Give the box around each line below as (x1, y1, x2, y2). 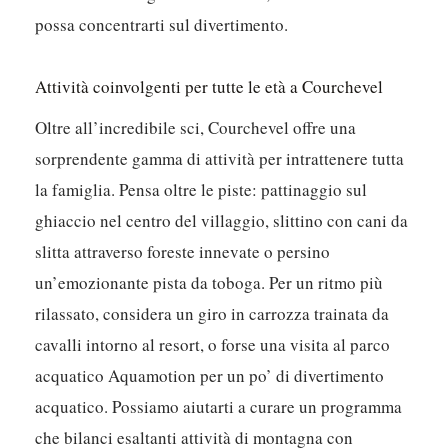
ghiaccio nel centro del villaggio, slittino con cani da (35, 209, 409, 233)
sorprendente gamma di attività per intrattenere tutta (35, 147, 405, 171)
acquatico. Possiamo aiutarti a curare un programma (35, 395, 403, 419)
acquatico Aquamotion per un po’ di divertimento (35, 364, 385, 388)
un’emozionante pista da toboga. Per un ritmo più (35, 271, 384, 295)
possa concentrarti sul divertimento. (35, 13, 289, 37)
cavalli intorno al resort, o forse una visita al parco (35, 333, 391, 357)
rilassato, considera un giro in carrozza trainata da (35, 302, 390, 326)
